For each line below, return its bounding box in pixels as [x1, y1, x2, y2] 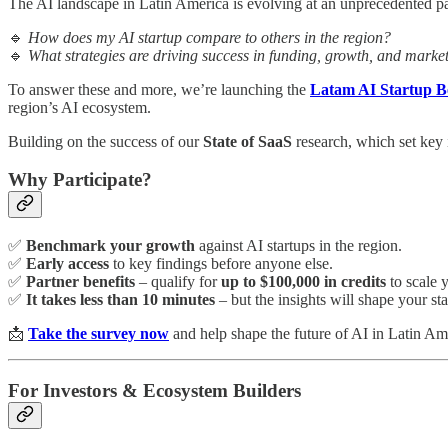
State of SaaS [203, 132, 292, 150]
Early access [26, 254, 109, 272]
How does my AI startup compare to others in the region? [28, 28, 391, 46]
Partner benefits [26, 272, 135, 290]
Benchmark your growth [26, 236, 195, 254]
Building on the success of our [8, 132, 203, 150]
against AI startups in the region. [195, 236, 402, 254]
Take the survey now [28, 324, 169, 342]
